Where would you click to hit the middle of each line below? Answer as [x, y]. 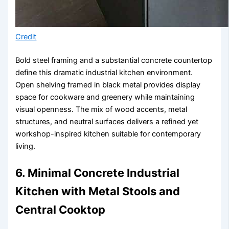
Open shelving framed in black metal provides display [108, 85]
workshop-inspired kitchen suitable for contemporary [108, 134]
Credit [26, 37]
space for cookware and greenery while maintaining [105, 97]
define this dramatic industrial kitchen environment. [104, 73]
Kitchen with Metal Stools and [98, 191]
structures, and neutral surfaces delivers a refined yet [107, 122]
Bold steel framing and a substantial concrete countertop [114, 61]
